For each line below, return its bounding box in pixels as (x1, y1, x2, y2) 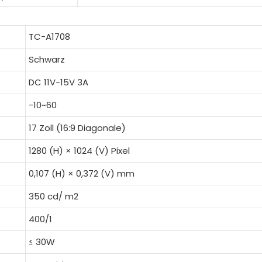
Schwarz (28, 53, 65, 65)
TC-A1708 (28, 30, 70, 43)
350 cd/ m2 (28, 189, 78, 202)
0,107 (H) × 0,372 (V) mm (28, 167, 135, 180)
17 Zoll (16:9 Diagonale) (28, 121, 126, 134)
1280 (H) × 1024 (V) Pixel (28, 144, 130, 157)
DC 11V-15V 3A (28, 75, 88, 88)
